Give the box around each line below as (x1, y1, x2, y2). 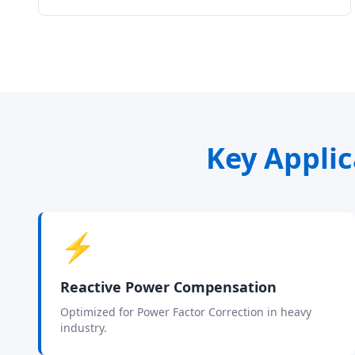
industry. (60, 320, 107, 335)
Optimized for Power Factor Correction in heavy (60, 304, 311, 319)
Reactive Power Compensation (60, 277, 277, 296)
